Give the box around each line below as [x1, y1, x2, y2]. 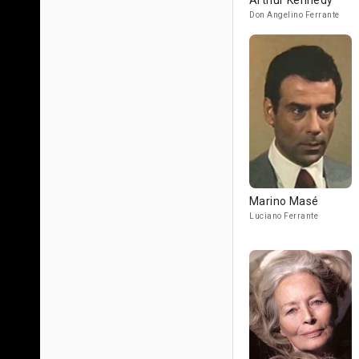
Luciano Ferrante [249, 212, 318, 220]
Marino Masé [249, 195, 319, 208]
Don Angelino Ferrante [249, 10, 340, 19]
